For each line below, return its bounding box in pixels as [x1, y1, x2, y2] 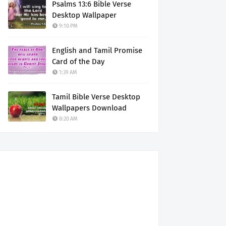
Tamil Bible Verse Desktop [52, 92, 140, 101]
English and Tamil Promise [52, 46, 142, 55]
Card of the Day [52, 57, 104, 66]
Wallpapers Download [52, 103, 127, 112]
